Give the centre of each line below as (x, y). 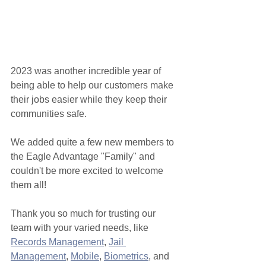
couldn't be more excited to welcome (88, 171)
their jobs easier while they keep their (90, 99)
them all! (28, 185)
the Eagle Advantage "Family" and (84, 156)
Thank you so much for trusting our (84, 213)
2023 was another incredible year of (87, 71)
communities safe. (50, 114)
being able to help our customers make (93, 85)
